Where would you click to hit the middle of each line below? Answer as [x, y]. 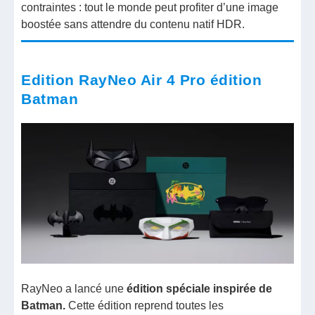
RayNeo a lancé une [73, 288]
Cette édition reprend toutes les [146, 305]
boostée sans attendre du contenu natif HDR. [133, 25]
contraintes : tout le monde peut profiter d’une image [150, 8]
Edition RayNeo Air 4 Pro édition [142, 80]
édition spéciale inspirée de [198, 288]
